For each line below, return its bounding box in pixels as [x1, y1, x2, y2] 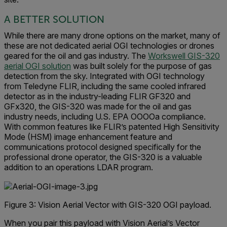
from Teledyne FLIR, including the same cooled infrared [4, 81, 206, 92]
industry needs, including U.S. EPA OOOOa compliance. [4, 111, 206, 122]
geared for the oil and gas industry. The [4, 51, 148, 61]
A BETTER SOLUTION [4, 14, 104, 25]
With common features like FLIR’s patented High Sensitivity [4, 122, 219, 132]
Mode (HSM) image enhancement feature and [4, 132, 172, 142]
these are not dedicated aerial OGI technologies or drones [4, 41, 214, 51]
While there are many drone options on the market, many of [4, 30, 220, 41]
